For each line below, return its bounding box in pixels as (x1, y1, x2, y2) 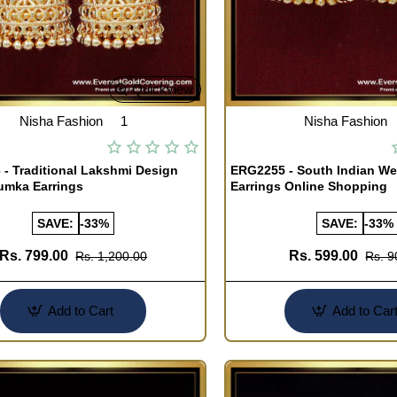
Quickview (132, 82, 194, 97)
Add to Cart (48, 303, 114, 319)
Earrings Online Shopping (230, 178, 388, 193)
